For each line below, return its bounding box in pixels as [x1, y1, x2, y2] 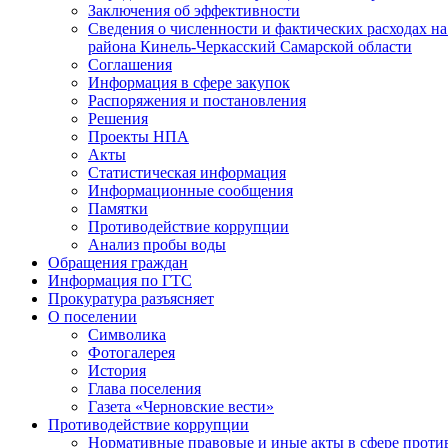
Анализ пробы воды [88, 236, 226, 253]
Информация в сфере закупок [88, 74, 290, 91]
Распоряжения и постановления [88, 92, 306, 109]
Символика [88, 326, 166, 343]
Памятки [88, 200, 148, 217]
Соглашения [88, 56, 172, 73]
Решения [88, 110, 148, 127]
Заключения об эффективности [88, 2, 300, 19]
